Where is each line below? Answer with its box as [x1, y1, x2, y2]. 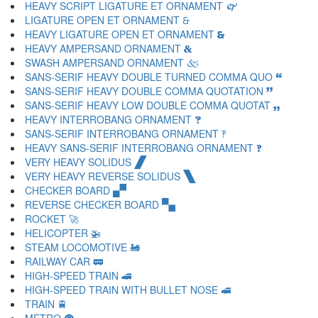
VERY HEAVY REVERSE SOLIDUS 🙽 [25, 169, 196, 183]
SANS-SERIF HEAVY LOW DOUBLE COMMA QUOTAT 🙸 [25, 98, 280, 112]
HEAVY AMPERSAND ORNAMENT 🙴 [25, 41, 192, 55]
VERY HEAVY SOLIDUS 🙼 [25, 155, 147, 169]
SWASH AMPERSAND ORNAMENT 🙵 [25, 55, 199, 70]
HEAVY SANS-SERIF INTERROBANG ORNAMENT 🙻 [25, 141, 262, 155]
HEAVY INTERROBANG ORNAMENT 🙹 [25, 112, 202, 126]
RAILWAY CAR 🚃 [25, 254, 103, 268]
